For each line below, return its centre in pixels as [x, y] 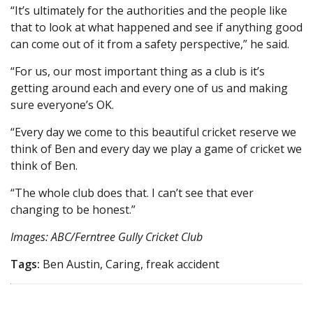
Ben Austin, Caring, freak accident [130, 264]
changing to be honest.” [73, 210]
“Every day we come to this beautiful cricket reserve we [153, 132]
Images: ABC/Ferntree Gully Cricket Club [107, 237]
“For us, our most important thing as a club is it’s [138, 72]
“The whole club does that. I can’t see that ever [132, 193]
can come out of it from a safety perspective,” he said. [150, 44]
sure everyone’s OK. [62, 105]
